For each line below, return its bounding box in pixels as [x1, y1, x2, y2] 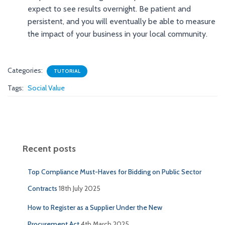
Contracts [28, 183, 57, 193]
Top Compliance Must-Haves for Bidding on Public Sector [28, 167, 201, 176]
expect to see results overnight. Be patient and [28, 4, 191, 14]
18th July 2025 [59, 183, 100, 193]
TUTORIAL [54, 67, 80, 74]
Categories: [8, 65, 44, 75]
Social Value [28, 83, 65, 92]
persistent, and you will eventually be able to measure [28, 16, 215, 26]
